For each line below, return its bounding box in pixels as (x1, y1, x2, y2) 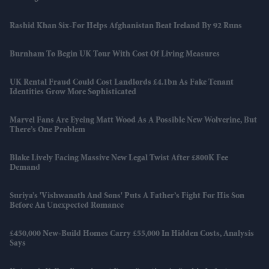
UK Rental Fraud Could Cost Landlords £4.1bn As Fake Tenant (10, 78, 234, 87)
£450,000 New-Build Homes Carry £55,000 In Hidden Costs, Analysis (10, 229, 254, 238)
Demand (10, 163, 40, 172)
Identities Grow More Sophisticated (10, 88, 136, 97)
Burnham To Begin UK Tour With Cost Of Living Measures (10, 50, 220, 59)
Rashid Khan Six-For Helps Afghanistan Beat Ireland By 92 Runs (10, 22, 242, 31)
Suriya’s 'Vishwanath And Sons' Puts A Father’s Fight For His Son (10, 192, 244, 201)
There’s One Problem (10, 125, 85, 134)
